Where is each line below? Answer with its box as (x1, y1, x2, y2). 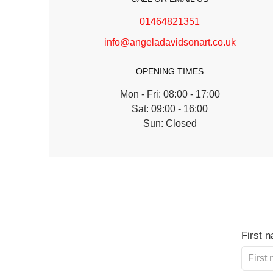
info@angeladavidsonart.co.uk (104, 37, 236, 48)
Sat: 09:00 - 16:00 (132, 104, 208, 114)
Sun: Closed (143, 118, 197, 129)
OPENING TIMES (136, 66, 204, 76)
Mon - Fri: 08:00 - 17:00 (119, 89, 220, 99)
